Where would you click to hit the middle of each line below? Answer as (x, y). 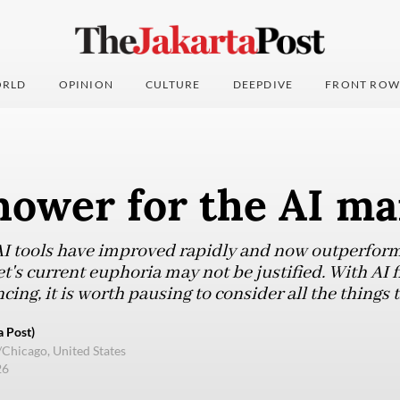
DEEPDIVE (263, 85)
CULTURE (173, 85)
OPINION (86, 85)
